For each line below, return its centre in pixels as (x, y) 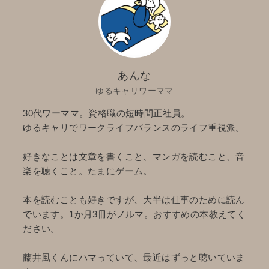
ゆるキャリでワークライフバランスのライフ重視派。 (134, 128)
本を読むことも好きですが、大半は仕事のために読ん (134, 200)
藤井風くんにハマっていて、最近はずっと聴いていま (134, 258)
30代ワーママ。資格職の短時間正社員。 (107, 113)
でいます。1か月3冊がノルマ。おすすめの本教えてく (134, 214)
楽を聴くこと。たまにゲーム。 (88, 171)
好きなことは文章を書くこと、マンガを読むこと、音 (134, 157)
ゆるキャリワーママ (134, 91)
